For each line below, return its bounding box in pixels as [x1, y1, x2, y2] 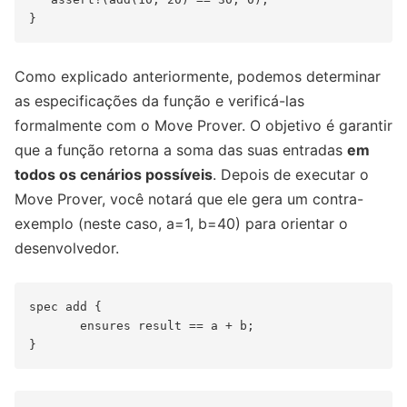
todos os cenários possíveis [15, 165, 213, 184]
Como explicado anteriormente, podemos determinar [15, 67, 381, 86]
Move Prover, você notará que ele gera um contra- [15, 190, 363, 209]
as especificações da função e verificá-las [15, 92, 304, 111]
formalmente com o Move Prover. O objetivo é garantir [15, 116, 392, 135]
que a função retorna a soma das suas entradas [15, 141, 347, 160]
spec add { [29, 300, 102, 314]
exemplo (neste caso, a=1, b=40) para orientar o [15, 214, 348, 233]
